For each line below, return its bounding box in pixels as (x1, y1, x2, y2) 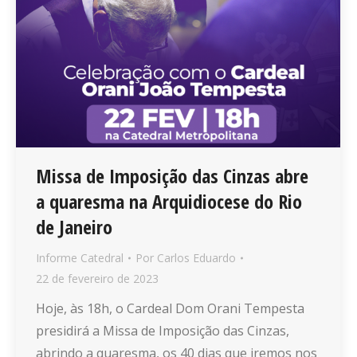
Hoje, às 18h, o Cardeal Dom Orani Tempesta (36, 299, 304, 317)
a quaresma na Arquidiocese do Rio (36, 187, 302, 214)
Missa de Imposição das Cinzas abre (36, 162, 308, 189)
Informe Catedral (36, 249, 124, 265)
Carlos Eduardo (157, 249, 236, 265)
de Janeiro (36, 213, 112, 240)
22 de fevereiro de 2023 (36, 270, 159, 286)
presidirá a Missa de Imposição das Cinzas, (36, 321, 289, 339)
